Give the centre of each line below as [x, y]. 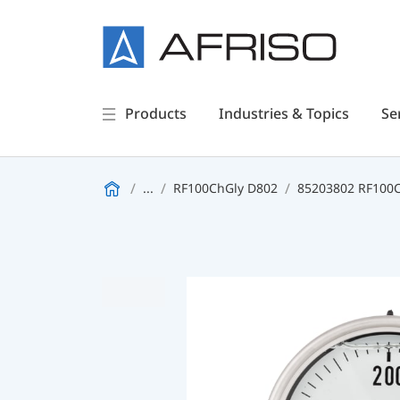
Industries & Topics [283, 113]
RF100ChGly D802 [225, 188]
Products [155, 113]
